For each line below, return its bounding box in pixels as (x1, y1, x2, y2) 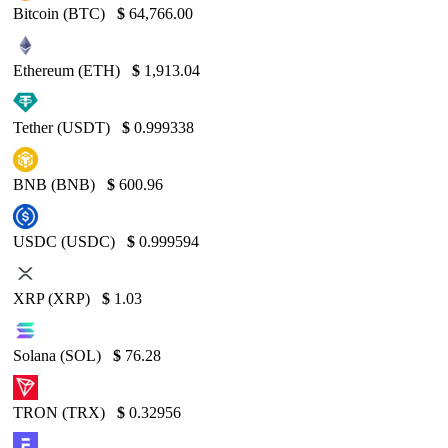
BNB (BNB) (13, 175, 99, 193)
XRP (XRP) (13, 289, 94, 307)
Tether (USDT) (13, 118, 114, 136)
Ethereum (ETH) (13, 61, 124, 79)
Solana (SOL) (13, 346, 105, 364)
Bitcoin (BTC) (13, 4, 109, 22)
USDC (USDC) (13, 232, 119, 250)
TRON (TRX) (13, 403, 109, 421)
